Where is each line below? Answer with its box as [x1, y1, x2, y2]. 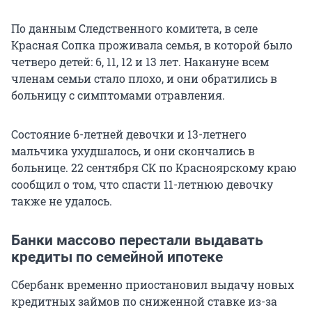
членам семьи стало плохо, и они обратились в [11, 70, 277, 86]
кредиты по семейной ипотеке [11, 248, 223, 265]
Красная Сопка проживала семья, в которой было [11, 37, 292, 52]
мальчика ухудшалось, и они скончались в [11, 143, 255, 158]
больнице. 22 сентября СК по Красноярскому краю [11, 159, 297, 175]
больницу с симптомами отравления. [11, 87, 225, 102]
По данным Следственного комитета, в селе [11, 20, 258, 36]
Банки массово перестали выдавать [11, 231, 263, 249]
